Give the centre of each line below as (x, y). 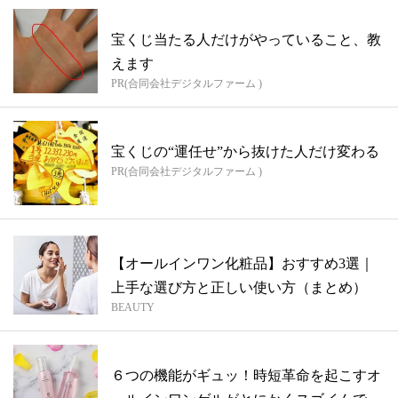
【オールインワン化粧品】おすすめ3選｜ (243, 264)
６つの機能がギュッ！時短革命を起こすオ (246, 376)
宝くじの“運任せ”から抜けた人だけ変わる (245, 152)
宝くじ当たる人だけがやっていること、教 (246, 40)
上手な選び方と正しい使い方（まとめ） (239, 288)
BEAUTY (133, 308)
